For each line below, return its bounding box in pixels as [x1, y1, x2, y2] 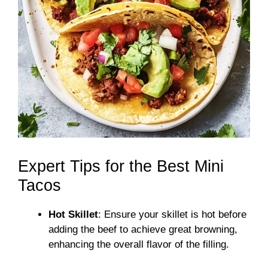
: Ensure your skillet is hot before [98, 209, 246, 221]
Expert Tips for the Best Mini [18, 157, 224, 176]
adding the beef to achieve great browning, [48, 224, 237, 236]
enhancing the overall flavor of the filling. [48, 239, 229, 251]
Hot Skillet [48, 209, 98, 221]
